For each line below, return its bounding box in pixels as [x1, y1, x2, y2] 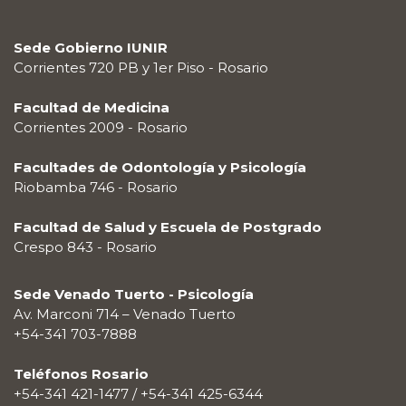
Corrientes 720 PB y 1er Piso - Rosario [14, 59, 268, 77]
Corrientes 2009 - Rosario [14, 119, 188, 137]
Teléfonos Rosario [14, 365, 149, 383]
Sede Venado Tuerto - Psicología [14, 285, 254, 304]
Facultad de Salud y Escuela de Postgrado [14, 218, 322, 237]
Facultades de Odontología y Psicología [14, 159, 306, 177]
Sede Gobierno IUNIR [14, 39, 168, 57]
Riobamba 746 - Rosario [14, 179, 178, 197]
